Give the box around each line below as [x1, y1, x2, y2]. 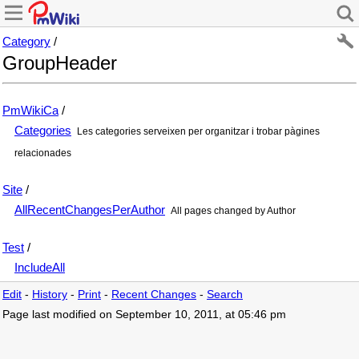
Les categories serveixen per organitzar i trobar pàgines [75, 125, 320, 137]
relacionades [14, 147, 71, 159]
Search [207, 288, 243, 301]
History [32, 288, 67, 301]
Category [2, 34, 50, 48]
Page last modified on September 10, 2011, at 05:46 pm [2, 308, 286, 321]
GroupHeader [2, 52, 117, 74]
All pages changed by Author [168, 204, 296, 216]
